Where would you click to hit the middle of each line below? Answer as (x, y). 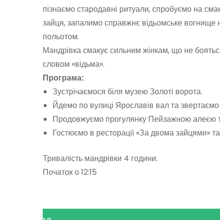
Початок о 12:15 (70, 172)
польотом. (61, 36)
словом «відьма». (74, 64)
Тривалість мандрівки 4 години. (100, 158)
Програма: (63, 78)
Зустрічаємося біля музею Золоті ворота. (127, 91)
